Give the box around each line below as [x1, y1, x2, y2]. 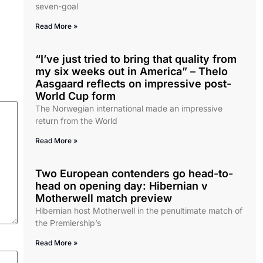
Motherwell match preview [35, 192, 172, 205]
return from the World [35, 116, 117, 126]
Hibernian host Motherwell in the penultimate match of [35, 205, 242, 216]
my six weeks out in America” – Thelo [35, 65, 228, 78]
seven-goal [35, 1, 78, 12]
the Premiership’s [35, 218, 101, 228]
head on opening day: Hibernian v [35, 180, 208, 193]
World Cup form [35, 90, 116, 103]
